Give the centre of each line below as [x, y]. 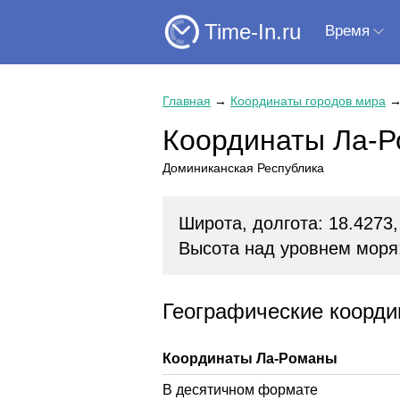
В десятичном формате [240, 389]
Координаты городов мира [308, 101]
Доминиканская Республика [243, 168]
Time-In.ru [253, 31]
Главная [187, 101]
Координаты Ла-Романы [250, 358]
